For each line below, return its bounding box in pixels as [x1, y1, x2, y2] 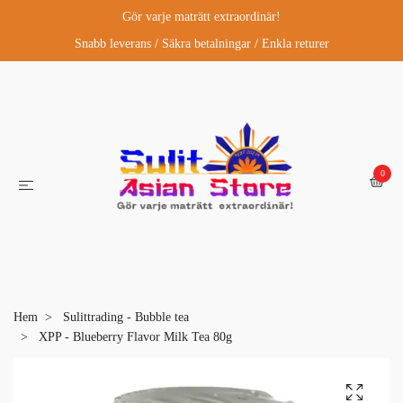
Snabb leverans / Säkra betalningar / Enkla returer [74, 37, 329, 50]
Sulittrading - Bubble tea [63, 310, 189, 324]
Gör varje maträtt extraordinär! [122, 10, 281, 23]
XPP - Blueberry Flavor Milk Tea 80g [35, 330, 232, 344]
